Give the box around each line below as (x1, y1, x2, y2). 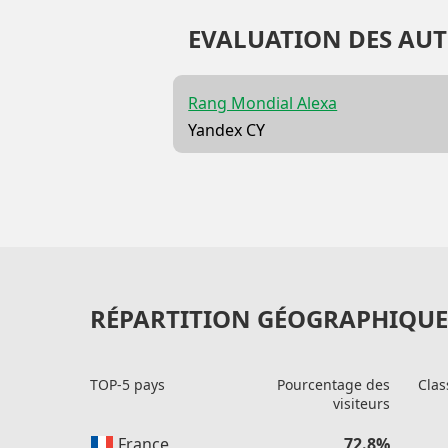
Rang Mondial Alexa (188, 92, 338, 114)
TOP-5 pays (90, 375, 165, 394)
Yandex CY (188, 119, 266, 141)
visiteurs (333, 394, 390, 413)
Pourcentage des (277, 375, 390, 394)
